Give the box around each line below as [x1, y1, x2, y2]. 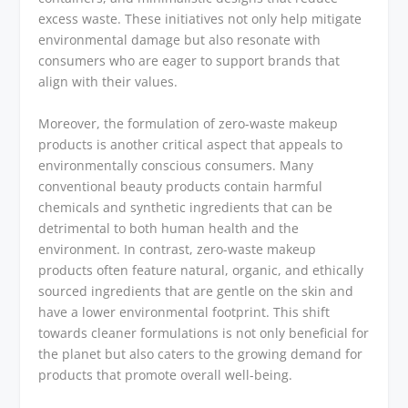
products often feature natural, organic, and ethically [38, 260, 364, 279]
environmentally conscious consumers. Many [38, 156, 314, 174]
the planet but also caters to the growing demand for [38, 344, 363, 362]
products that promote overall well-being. [38, 365, 293, 383]
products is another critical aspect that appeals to [38, 135, 343, 153]
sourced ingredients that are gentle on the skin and [38, 281, 354, 300]
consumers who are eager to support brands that [38, 52, 341, 70]
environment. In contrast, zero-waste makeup [38, 240, 317, 258]
